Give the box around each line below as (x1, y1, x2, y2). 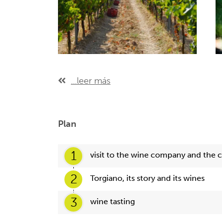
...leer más (71, 75, 111, 86)
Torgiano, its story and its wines (90, 173, 205, 183)
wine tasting (90, 197, 135, 206)
